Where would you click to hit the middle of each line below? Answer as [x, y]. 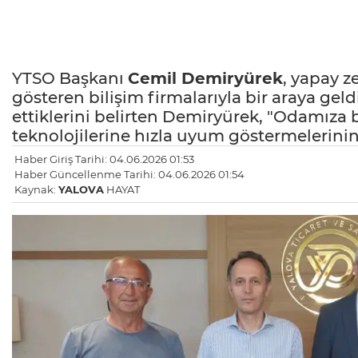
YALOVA [81, 190]
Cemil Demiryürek [205, 79]
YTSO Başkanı [70, 79]
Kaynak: [36, 190]
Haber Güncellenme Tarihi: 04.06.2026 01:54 [129, 175]
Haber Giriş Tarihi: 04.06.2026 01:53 [104, 159]
